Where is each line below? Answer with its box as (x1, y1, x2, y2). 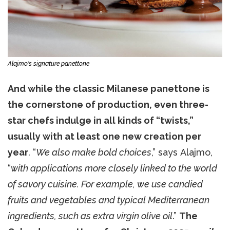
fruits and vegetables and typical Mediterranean (8, 194, 209, 205)
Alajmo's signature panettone (8, 60, 89, 67)
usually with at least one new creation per (8, 130, 201, 142)
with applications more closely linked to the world (11, 162, 217, 174)
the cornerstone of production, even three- (8, 99, 208, 110)
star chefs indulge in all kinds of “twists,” (8, 114, 194, 126)
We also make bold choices (36, 146, 151, 158)
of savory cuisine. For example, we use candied (8, 178, 203, 189)
